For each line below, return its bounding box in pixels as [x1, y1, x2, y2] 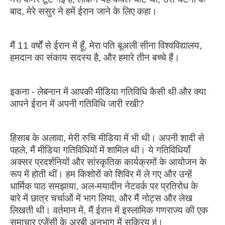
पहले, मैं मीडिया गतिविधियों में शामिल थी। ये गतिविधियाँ [10, 144, 190, 155]
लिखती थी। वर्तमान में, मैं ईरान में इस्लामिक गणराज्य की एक [10, 204, 208, 215]
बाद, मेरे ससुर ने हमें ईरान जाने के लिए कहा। [10, 6, 157, 17]
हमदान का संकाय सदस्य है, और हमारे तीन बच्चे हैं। [10, 52, 180, 63]
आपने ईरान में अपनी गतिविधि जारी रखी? [10, 98, 144, 109]
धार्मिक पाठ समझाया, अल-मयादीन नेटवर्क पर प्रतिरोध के [10, 180, 198, 191]
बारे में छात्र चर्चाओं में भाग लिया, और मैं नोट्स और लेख [10, 192, 192, 203]
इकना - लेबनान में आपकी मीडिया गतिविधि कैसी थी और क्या [10, 86, 206, 97]
